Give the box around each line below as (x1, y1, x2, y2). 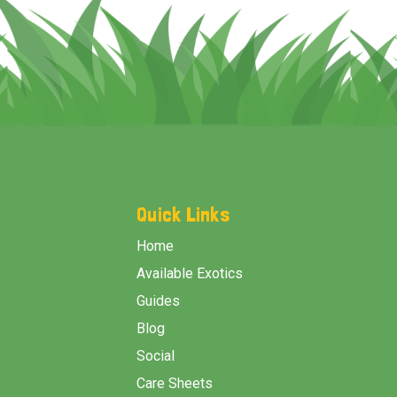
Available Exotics (136, 264, 243, 282)
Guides (136, 292, 180, 309)
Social (136, 346, 175, 364)
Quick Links (136, 201, 230, 226)
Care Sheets (136, 374, 213, 392)
